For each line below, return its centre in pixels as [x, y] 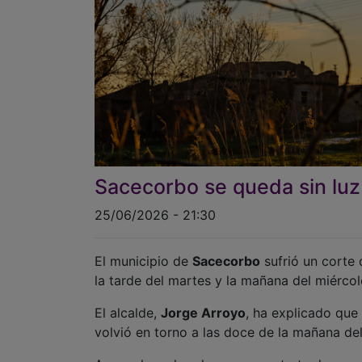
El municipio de [143, 261]
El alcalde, [128, 313]
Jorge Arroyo [203, 313]
